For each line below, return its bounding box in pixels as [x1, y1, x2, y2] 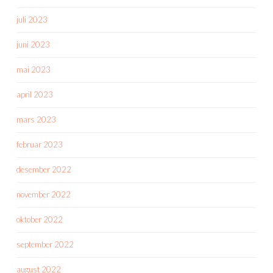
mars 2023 [16, 114, 56, 124]
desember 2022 [16, 164, 71, 174]
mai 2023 [16, 64, 51, 74]
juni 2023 [16, 39, 50, 49]
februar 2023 [16, 139, 63, 149]
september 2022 [16, 239, 74, 249]
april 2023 [16, 89, 53, 99]
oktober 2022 [16, 214, 63, 224]
